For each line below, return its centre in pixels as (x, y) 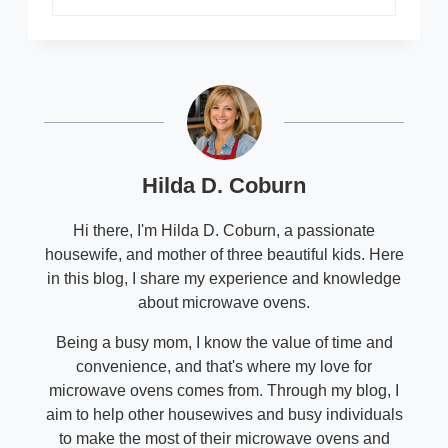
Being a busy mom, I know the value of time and (224, 343)
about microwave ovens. (224, 303)
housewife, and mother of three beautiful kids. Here (224, 255)
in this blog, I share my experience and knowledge (224, 279)
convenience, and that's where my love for (224, 367)
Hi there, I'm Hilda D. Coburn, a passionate (224, 231)
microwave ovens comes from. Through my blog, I (224, 391)
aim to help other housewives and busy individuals (224, 415)
